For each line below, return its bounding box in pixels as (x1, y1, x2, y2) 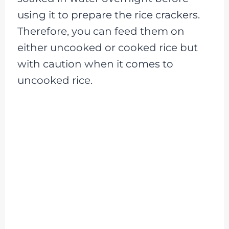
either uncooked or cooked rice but (17, 41, 198, 54)
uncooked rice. (17, 74, 93, 87)
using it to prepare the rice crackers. (17, 9, 200, 21)
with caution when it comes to (17, 58, 173, 71)
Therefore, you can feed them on (17, 25, 185, 38)
